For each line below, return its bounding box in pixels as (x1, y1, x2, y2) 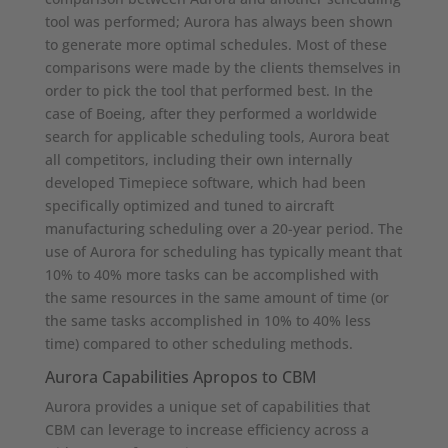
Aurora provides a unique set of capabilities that (44, 396, 370, 416)
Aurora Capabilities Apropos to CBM (44, 365, 317, 388)
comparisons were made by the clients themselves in (44, 57, 401, 77)
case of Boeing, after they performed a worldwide (44, 103, 377, 123)
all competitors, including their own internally (44, 149, 352, 169)
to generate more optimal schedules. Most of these (44, 34, 387, 54)
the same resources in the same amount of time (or (44, 287, 389, 307)
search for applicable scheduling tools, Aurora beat (44, 126, 389, 146)
